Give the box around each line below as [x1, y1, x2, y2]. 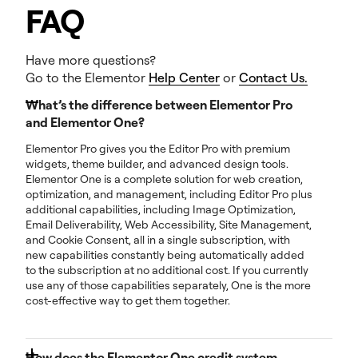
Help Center [149, 69, 220, 86]
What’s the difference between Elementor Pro [26, 96, 292, 113]
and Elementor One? [26, 113, 145, 130]
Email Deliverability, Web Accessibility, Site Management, [26, 217, 312, 231]
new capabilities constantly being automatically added [26, 247, 304, 261]
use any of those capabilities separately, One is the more [26, 277, 311, 292]
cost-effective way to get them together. [26, 292, 230, 307]
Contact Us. [239, 69, 308, 86]
